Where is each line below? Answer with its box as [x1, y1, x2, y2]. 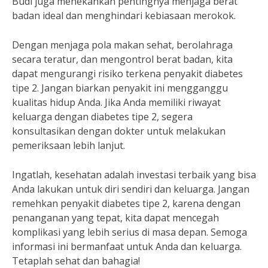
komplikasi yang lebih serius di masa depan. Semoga [12, 226, 247, 239]
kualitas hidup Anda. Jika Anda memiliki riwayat [12, 96, 221, 109]
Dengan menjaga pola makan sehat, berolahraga [12, 38, 233, 51]
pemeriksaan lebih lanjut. [12, 139, 125, 152]
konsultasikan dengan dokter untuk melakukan [12, 124, 226, 138]
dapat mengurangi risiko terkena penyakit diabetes [12, 67, 243, 80]
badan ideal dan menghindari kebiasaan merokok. [12, 9, 236, 22]
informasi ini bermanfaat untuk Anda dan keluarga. [12, 240, 242, 253]
